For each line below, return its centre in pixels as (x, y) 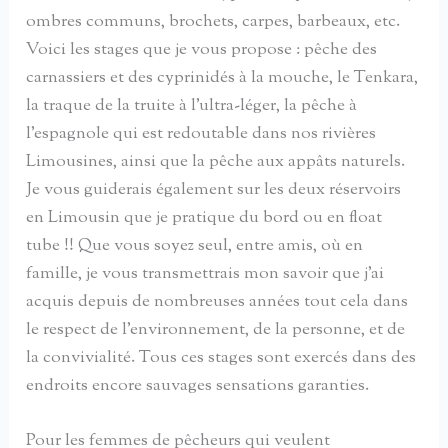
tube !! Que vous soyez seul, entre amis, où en (195, 246)
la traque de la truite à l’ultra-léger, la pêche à (192, 106)
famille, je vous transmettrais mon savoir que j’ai (205, 274)
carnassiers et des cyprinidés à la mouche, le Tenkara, (222, 78)
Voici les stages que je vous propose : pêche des (202, 50)
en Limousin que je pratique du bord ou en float (204, 218)
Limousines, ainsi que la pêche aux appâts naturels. (216, 162)
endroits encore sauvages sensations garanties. (198, 386)
